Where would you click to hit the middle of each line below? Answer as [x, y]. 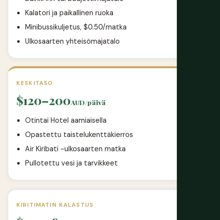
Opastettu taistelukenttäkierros [79, 135]
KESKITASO [35, 83]
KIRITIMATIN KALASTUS [55, 205]
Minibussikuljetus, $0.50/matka [76, 27]
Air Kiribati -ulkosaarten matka [75, 149]
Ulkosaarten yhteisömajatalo [72, 41]
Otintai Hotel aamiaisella [66, 121]
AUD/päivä [88, 102]
